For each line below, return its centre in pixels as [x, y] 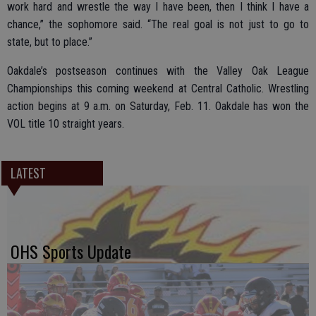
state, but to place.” [50, 42]
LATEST [28, 173]
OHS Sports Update [71, 251]
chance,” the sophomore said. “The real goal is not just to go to [158, 24]
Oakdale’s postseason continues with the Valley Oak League [158, 71]
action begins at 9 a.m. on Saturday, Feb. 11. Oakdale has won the [158, 106]
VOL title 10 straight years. [66, 123]
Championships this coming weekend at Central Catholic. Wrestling [158, 88]
